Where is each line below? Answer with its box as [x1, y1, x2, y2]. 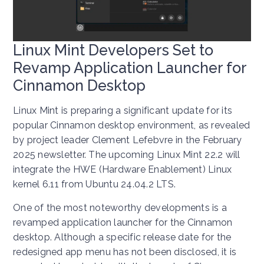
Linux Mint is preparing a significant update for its [13, 104, 232, 116]
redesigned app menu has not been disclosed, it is [13, 246, 237, 258]
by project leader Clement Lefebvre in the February [13, 134, 242, 146]
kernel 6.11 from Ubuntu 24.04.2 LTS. [13, 178, 176, 190]
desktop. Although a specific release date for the [13, 231, 232, 243]
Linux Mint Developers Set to [13, 41, 213, 59]
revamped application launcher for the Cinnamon [13, 216, 233, 228]
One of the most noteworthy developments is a [13, 202, 227, 213]
